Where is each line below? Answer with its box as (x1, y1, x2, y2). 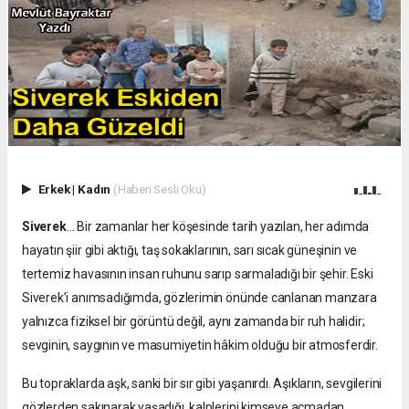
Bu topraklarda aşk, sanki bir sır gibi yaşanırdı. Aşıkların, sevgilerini (22, 376, 383, 392)
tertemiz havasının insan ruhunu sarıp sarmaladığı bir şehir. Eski (22, 267, 373, 282)
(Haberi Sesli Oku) (112, 182, 206, 197)
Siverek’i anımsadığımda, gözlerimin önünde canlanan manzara (22, 290, 377, 306)
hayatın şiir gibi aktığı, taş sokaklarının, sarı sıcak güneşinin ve (22, 243, 358, 258)
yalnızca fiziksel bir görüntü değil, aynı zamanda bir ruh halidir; (22, 314, 365, 330)
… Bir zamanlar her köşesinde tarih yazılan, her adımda (66, 219, 370, 235)
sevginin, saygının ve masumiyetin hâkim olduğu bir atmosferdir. (22, 338, 378, 353)
